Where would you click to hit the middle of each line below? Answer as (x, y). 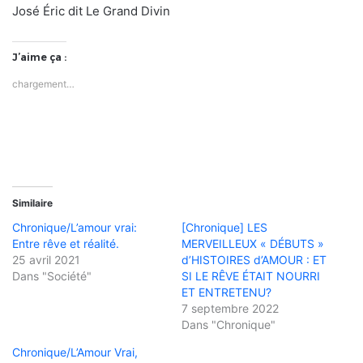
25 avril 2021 (46, 259)
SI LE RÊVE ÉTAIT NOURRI (251, 275)
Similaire (32, 203)
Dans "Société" (52, 275)
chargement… (43, 83)
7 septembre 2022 (230, 308)
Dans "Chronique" (228, 324)
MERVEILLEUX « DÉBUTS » (253, 243)
